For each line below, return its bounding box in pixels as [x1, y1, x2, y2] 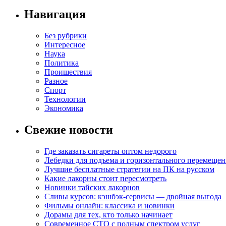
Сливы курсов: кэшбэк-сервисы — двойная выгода [44, 192, 221, 201]
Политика [44, 59, 79, 68]
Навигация [24, 8, 86, 21]
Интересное [44, 40, 85, 49]
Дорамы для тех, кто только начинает [44, 210, 173, 219]
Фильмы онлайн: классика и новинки [44, 201, 175, 210]
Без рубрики [44, 31, 87, 40]
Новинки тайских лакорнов [44, 183, 140, 192]
